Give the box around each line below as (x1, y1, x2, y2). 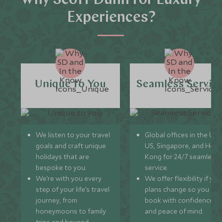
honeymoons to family (36, 207, 107, 216)
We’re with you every (36, 174, 102, 183)
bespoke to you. (36, 163, 86, 172)
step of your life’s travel (36, 185, 110, 194)
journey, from (36, 196, 78, 205)
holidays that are (36, 152, 90, 161)
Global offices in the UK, (145, 130, 221, 139)
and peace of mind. (145, 207, 203, 216)
